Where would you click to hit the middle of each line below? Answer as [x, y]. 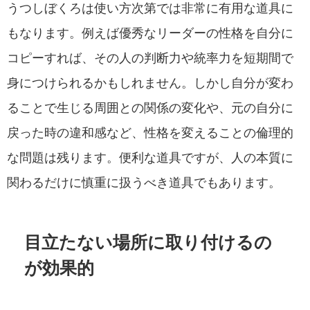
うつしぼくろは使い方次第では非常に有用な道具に [150, 8]
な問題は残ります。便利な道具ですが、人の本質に [150, 157]
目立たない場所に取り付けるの [148, 243]
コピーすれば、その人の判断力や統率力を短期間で [150, 58]
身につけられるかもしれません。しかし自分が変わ [150, 83]
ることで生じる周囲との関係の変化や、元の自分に [150, 108]
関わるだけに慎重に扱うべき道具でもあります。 [144, 182]
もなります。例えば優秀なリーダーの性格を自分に [150, 33]
